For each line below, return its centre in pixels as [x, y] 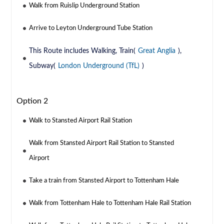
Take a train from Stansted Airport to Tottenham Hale [104, 181]
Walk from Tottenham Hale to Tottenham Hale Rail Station [110, 203]
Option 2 [32, 101]
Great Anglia [157, 51]
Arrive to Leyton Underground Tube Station [91, 28]
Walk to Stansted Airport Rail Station [81, 121]
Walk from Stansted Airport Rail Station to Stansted [102, 143]
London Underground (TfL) [99, 66]
